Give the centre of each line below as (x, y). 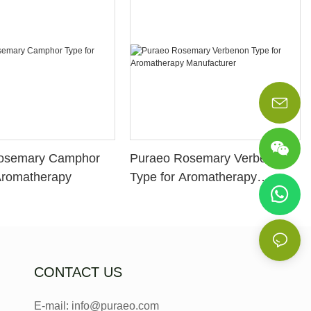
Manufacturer (167, 196)
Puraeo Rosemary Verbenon (209, 159)
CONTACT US (78, 272)
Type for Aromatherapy (194, 177)
